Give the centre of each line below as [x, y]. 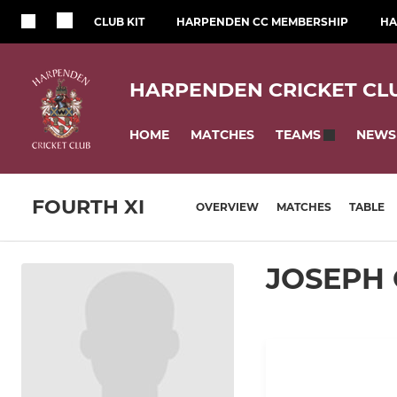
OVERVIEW [227, 207]
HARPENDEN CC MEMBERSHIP [262, 22]
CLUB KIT [119, 22]
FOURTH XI [88, 207]
